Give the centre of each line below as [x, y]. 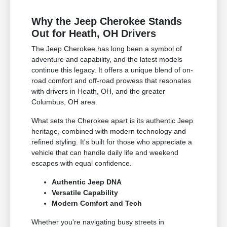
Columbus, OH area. [65, 102]
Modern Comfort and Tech [97, 203]
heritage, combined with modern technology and [109, 131]
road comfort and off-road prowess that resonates [111, 81]
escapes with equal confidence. [82, 163]
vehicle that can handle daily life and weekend [105, 153]
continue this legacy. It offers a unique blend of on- [112, 70]
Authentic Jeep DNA [87, 182]
